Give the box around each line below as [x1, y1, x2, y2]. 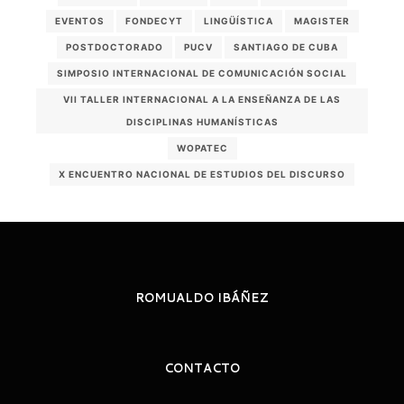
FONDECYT [124, 14, 183, 26]
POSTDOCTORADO [66, 41, 163, 52]
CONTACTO [164, 360, 240, 376]
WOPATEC [176, 142, 228, 153]
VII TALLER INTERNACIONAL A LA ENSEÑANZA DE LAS [63, 93, 341, 105]
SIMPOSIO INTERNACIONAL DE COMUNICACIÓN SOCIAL [57, 67, 347, 78]
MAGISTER [293, 14, 350, 26]
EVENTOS [54, 14, 105, 26]
